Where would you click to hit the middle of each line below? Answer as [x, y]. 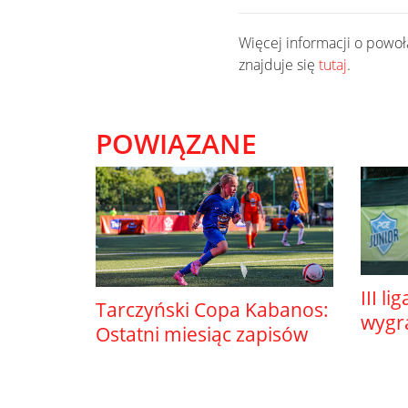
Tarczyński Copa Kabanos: [212, 310]
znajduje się [279, 65]
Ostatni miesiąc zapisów [202, 335]
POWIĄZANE [176, 143]
